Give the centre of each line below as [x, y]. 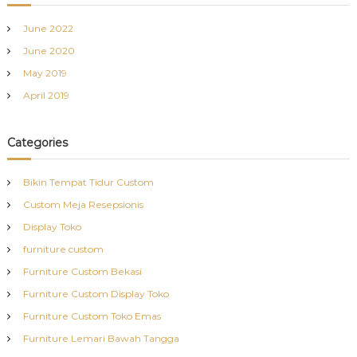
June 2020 [49, 50]
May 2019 [45, 73]
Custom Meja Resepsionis [83, 204]
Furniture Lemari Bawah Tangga [101, 338]
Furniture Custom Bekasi [82, 271]
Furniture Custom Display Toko [96, 293]
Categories [37, 142]
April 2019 [46, 95]
